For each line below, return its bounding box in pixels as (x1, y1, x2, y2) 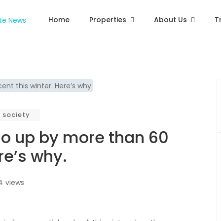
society (2, 110, 30, 120)
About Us (153, 15, 187, 25)
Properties (89, 15, 126, 25)
